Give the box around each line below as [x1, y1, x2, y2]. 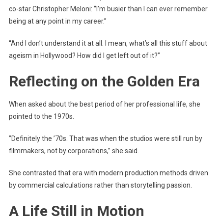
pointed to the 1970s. [8, 112, 74, 121]
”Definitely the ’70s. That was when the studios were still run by [8, 135, 202, 143]
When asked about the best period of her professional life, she [8, 100, 200, 109]
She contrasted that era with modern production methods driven [8, 169, 208, 177]
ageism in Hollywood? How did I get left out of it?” [8, 52, 160, 60]
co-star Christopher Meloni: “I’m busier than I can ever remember [8, 5, 208, 13]
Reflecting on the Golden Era [8, 73, 200, 90]
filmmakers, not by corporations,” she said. [8, 147, 139, 155]
